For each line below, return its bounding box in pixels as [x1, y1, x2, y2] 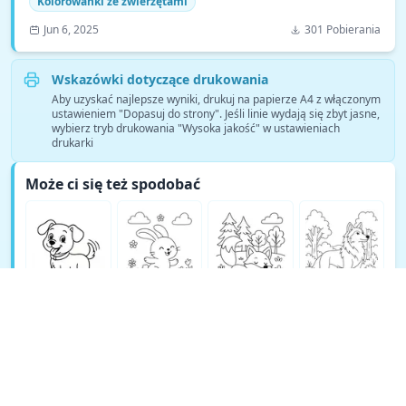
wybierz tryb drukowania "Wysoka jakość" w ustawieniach [52, 121, 340, 136]
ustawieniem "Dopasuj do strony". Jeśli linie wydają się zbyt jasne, [52, 106, 380, 121]
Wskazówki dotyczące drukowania [52, 71, 268, 88]
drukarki [52, 135, 93, 150]
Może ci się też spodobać [25, 174, 200, 194]
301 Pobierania [304, 22, 381, 37]
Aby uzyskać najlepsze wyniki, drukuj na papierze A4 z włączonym [52, 92, 381, 107]
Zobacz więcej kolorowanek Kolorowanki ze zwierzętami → [58, 326, 352, 343]
